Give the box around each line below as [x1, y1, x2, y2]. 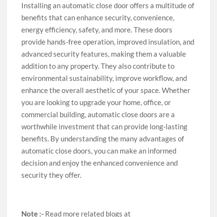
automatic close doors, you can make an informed [21, 146, 177, 155]
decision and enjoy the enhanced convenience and [21, 158, 178, 167]
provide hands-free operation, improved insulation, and [21, 37, 195, 46]
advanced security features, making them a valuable [21, 49, 186, 58]
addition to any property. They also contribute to [21, 61, 175, 70]
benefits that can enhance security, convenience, [21, 13, 175, 22]
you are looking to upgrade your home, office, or [21, 97, 171, 107]
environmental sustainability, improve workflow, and [21, 73, 187, 82]
